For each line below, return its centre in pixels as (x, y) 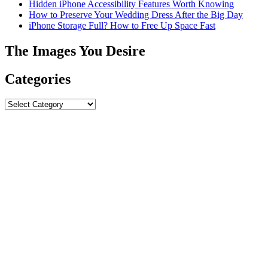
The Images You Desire (75, 51)
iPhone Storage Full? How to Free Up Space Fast (122, 25)
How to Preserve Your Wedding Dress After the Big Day (136, 14)
